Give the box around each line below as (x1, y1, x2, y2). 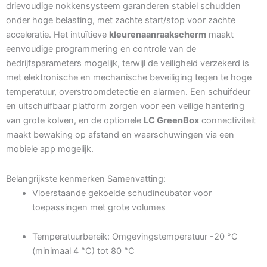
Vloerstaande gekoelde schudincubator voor (32, 187, 212, 198)
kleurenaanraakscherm (109, 29, 206, 41)
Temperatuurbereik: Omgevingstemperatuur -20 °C (32, 231, 238, 243)
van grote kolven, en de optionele (6, 115, 144, 126)
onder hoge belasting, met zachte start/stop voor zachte (6, 15, 235, 26)
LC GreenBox (144, 115, 199, 126)
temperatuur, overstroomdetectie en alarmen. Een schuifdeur (6, 86, 250, 98)
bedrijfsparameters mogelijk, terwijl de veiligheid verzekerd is (6, 58, 249, 69)
